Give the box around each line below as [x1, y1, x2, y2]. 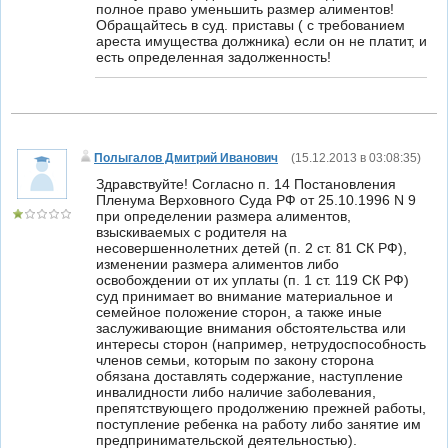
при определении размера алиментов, [96, 208, 351, 224]
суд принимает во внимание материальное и [96, 288, 393, 304]
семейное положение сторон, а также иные [96, 304, 382, 320]
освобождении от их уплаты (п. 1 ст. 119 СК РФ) [96, 272, 409, 288]
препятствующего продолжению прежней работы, [96, 400, 426, 416]
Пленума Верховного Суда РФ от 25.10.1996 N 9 [96, 192, 416, 208]
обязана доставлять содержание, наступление [96, 368, 403, 384]
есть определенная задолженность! [96, 49, 331, 65]
